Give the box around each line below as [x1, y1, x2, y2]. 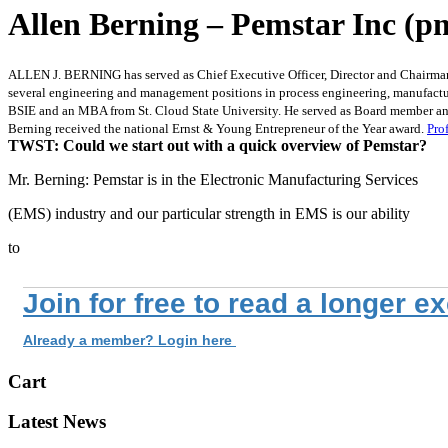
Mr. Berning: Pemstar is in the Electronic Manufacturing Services [8, 170, 418, 188]
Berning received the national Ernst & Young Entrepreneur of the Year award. [8, 120, 427, 136]
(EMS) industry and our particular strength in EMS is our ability [8, 204, 410, 222]
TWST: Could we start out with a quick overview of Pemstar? [8, 136, 427, 154]
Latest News [8, 411, 106, 433]
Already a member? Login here [23, 331, 236, 348]
